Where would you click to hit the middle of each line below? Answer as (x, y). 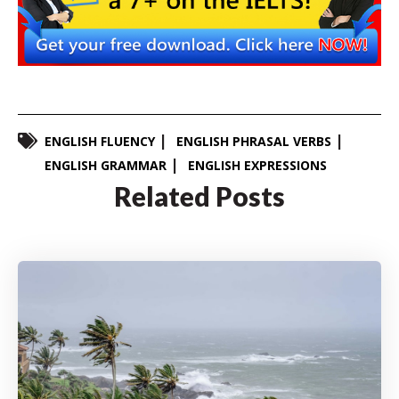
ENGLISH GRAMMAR (106, 165)
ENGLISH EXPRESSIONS (257, 165)
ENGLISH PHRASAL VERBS (254, 141)
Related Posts (199, 195)
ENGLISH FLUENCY (100, 141)
